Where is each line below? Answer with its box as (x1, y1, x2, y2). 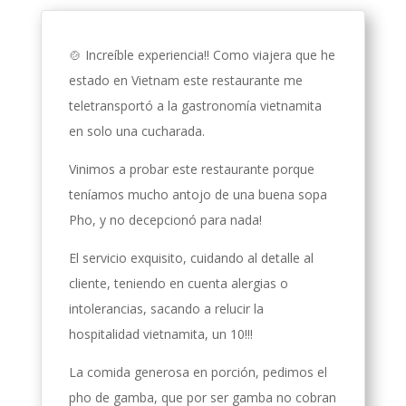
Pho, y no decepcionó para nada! (68, 211, 262, 229)
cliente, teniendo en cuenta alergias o (68, 275, 288, 293)
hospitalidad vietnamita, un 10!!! (68, 325, 253, 343)
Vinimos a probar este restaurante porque (68, 160, 314, 179)
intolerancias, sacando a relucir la (68, 300, 264, 318)
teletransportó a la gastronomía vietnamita (68, 97, 322, 115)
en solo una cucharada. (68, 122, 205, 140)
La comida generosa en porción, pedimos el (68, 363, 327, 382)
